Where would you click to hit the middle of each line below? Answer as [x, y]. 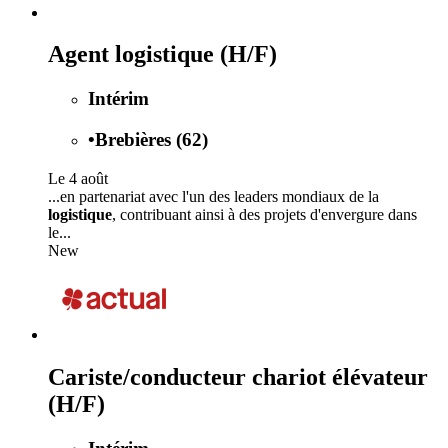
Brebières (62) [151, 140]
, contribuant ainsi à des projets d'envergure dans [264, 214]
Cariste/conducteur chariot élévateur [238, 376]
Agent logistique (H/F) [162, 54]
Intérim [118, 99]
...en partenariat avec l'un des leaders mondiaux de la [213, 196]
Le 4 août [78, 178]
